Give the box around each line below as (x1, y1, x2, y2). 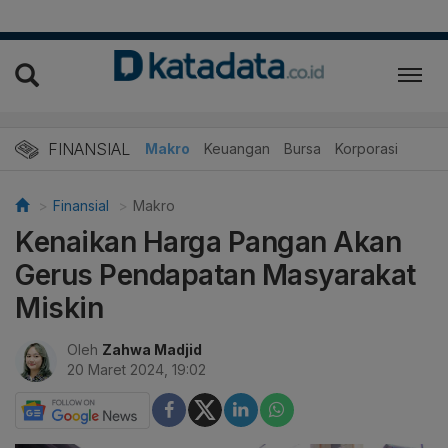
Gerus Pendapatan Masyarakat (15, 257, 416, 292)
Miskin (15, 290, 103, 325)
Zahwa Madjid (102, 340, 202, 358)
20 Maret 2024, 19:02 (67, 360, 206, 378)
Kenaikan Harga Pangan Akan (15, 224, 401, 259)
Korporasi (335, 139, 398, 157)
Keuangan (204, 139, 270, 157)
